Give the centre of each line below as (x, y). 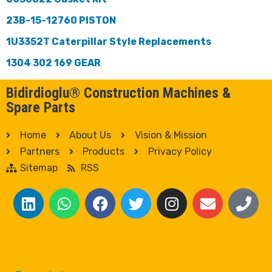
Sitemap (39, 168)
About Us (90, 135)
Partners (39, 152)
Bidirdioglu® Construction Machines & (118, 93)
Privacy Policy (180, 152)
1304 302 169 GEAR (53, 63)
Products (104, 152)
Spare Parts (41, 108)
